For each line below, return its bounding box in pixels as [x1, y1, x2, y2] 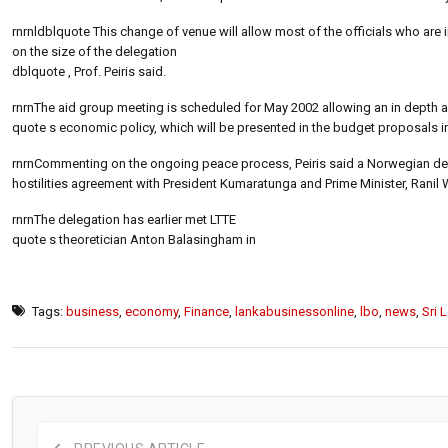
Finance [184, 303, 229, 319]
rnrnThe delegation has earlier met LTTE [12, 211, 236, 227]
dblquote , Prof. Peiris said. [12, 63, 166, 79]
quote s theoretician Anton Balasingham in [12, 231, 256, 247]
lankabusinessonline [235, 303, 354, 319]
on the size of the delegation [12, 43, 177, 59]
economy [125, 303, 178, 319]
